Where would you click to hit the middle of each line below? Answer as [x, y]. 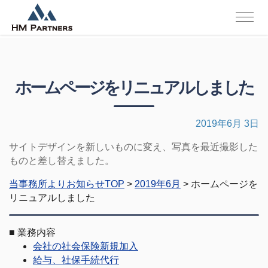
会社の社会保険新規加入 [86, 246]
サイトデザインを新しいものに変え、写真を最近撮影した [133, 147]
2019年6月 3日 [227, 123]
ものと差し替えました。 [62, 160]
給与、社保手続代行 [76, 260]
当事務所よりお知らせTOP [67, 184]
